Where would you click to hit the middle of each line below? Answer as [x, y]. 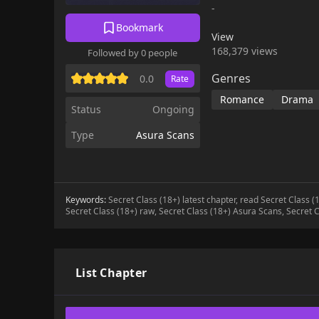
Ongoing [173, 109]
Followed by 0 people [133, 52]
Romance [242, 99]
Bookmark [140, 27]
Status [86, 109]
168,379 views [244, 51]
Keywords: [87, 199]
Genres [231, 78]
